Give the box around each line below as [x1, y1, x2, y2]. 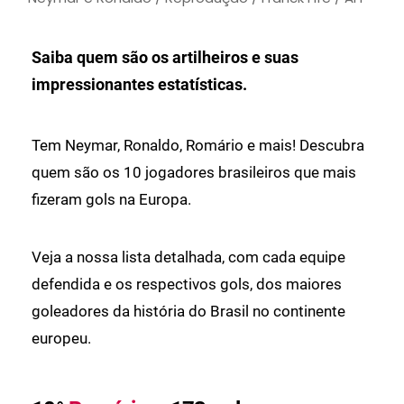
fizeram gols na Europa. [32, 190, 191, 209]
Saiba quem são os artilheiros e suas [32, 48, 298, 68]
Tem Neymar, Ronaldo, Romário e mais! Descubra [32, 136, 364, 155]
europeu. [32, 329, 91, 348]
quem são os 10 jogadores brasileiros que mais [32, 163, 356, 182]
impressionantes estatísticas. [32, 75, 247, 95]
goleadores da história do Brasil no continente [32, 302, 345, 321]
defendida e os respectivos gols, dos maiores [32, 275, 342, 294]
